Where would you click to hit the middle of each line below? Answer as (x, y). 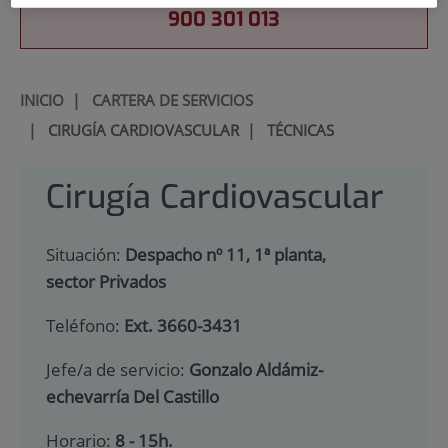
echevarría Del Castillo (132, 396)
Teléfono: (84, 326)
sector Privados (105, 282)
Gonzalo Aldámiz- (255, 369)
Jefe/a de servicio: (117, 369)
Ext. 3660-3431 (182, 326)
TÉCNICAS (300, 129)
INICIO (41, 99)
